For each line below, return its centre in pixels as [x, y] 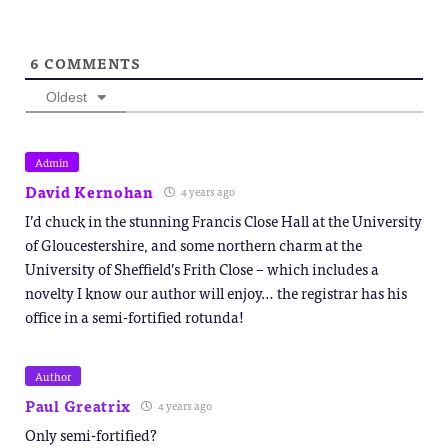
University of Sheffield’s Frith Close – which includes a [202, 268]
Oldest [66, 96]
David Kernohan [89, 191]
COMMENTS [90, 62]
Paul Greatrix [78, 405]
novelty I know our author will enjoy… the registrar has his [216, 292]
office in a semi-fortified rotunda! [134, 316]
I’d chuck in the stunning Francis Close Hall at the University [223, 220]
